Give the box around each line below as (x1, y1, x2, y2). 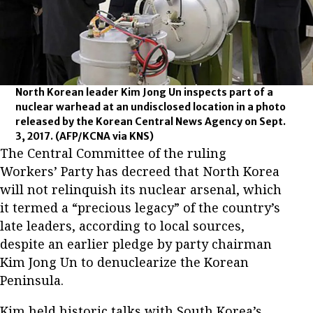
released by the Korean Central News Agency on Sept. (15, 115, 286, 128)
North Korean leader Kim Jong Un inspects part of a (15, 85, 274, 99)
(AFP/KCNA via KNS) (55, 129, 154, 143)
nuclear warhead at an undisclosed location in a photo (15, 100, 286, 113)
